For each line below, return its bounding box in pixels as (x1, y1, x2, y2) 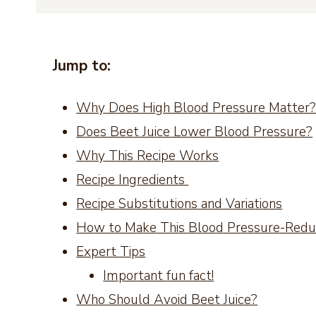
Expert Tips (76, 242, 146, 261)
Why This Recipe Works (76, 146, 219, 165)
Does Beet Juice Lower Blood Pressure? (76, 122, 313, 141)
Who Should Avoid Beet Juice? (76, 290, 258, 309)
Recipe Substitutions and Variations (76, 194, 283, 213)
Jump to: (53, 55, 111, 75)
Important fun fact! (103, 266, 214, 285)
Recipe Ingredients (76, 170, 189, 189)
